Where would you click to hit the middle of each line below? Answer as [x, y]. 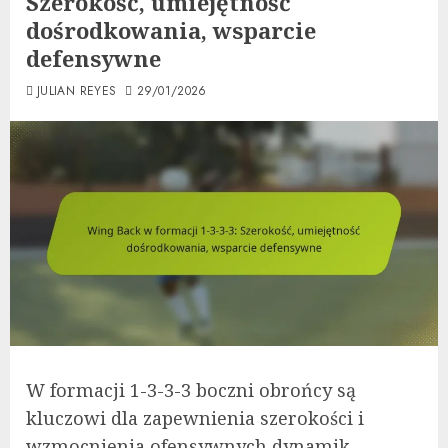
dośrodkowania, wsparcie [171, 30]
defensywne [93, 58]
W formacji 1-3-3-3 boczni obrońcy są [191, 389]
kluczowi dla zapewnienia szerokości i [195, 417]
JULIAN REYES [77, 91]
